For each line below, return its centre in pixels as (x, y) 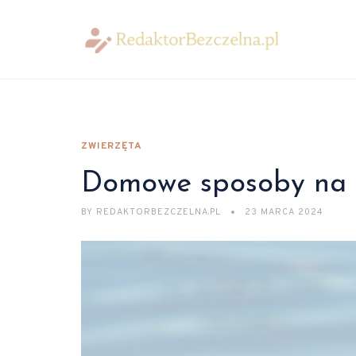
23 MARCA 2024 (284, 212)
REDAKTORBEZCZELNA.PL (159, 212)
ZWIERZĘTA (112, 146)
